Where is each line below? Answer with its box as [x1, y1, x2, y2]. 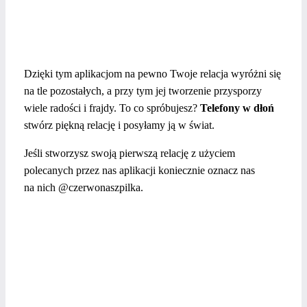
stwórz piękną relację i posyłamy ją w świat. [24, 119, 214, 131]
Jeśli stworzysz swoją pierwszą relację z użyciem [24, 147, 235, 159]
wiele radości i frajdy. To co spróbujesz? [24, 101, 200, 114]
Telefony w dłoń [200, 101, 274, 114]
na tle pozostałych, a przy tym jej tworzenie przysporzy [24, 84, 262, 97]
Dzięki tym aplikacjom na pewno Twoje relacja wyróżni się [24, 67, 281, 79]
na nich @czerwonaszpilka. [24, 181, 143, 193]
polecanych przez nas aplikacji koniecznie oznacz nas [24, 164, 255, 176]
